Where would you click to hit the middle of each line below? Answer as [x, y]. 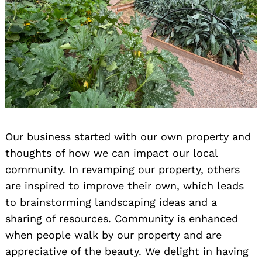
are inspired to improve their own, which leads [125, 186]
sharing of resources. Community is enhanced [122, 219]
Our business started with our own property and [128, 137]
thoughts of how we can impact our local [111, 153]
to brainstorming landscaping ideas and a [111, 202]
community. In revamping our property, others [123, 170]
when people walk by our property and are [113, 235]
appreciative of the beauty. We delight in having [127, 251]
